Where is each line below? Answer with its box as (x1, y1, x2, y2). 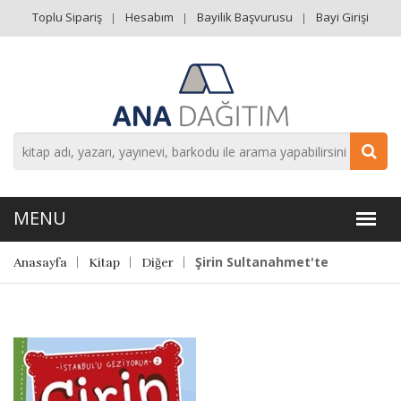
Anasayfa (13, 255, 67, 270)
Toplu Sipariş (32, 9, 102, 25)
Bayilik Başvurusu (197, 9, 293, 25)
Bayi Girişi (316, 9, 369, 25)
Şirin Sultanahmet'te (195, 253, 328, 270)
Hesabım (125, 9, 174, 25)
